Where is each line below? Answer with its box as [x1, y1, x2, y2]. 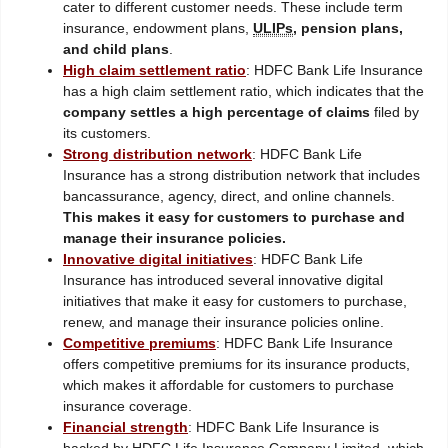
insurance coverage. [63, 398, 192, 415]
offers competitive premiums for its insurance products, [63, 356, 410, 373]
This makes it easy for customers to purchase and [63, 209, 405, 226]
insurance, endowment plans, [63, 20, 253, 37]
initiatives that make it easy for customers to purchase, [63, 293, 407, 310]
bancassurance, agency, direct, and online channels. [63, 188, 395, 205]
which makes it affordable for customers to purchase [63, 377, 394, 394]
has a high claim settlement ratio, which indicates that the [63, 83, 424, 100]
